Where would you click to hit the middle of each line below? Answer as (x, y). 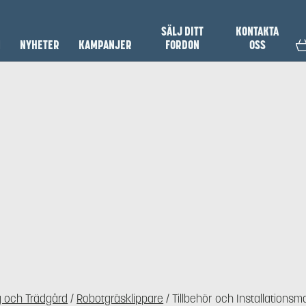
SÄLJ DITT (182, 31)
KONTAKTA (258, 31)
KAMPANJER (106, 45)
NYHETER (40, 45)
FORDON (182, 45)
